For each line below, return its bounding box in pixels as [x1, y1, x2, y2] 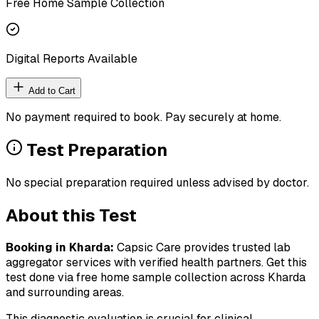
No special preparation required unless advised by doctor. [6, 174, 309, 190]
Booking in [6, 240, 69, 256]
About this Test [6, 204, 137, 226]
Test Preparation [23, 138, 167, 161]
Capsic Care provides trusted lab [114, 240, 291, 256]
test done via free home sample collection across [6, 270, 268, 286]
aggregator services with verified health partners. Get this [6, 255, 307, 271]
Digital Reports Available [6, 51, 137, 66]
